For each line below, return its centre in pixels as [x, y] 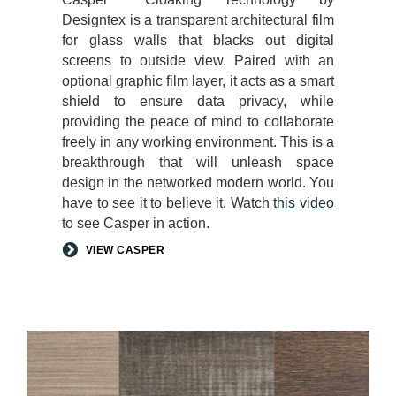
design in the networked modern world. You [198, 182]
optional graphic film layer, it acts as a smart [198, 80]
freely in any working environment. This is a [198, 141]
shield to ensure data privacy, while [198, 101]
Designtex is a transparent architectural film [198, 19]
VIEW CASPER [125, 250]
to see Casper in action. [136, 223]
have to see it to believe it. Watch [168, 202]
